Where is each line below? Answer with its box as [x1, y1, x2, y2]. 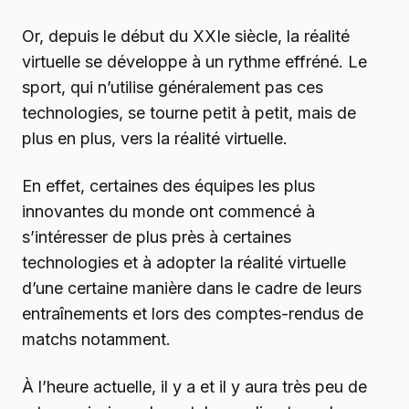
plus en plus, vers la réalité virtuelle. [22, 129, 288, 149]
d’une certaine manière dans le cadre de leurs [22, 278, 362, 299]
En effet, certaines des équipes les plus [22, 176, 315, 196]
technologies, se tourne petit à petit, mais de [22, 103, 356, 123]
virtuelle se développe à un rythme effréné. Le [22, 52, 367, 72]
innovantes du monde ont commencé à [22, 202, 315, 222]
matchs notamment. [22, 330, 171, 350]
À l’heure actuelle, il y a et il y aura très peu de [22, 377, 367, 397]
